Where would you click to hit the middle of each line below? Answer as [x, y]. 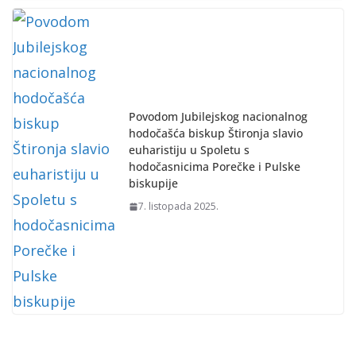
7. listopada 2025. [178, 207]
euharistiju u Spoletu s [189, 150]
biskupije [153, 184]
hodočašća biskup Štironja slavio [216, 133]
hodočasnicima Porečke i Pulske [215, 167]
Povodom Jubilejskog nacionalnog [218, 117]
